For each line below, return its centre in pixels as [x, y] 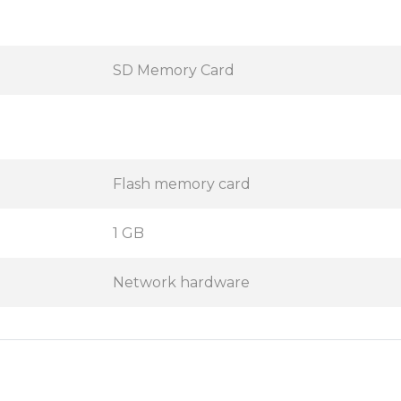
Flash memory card [182, 184]
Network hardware [181, 282]
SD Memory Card [174, 70]
